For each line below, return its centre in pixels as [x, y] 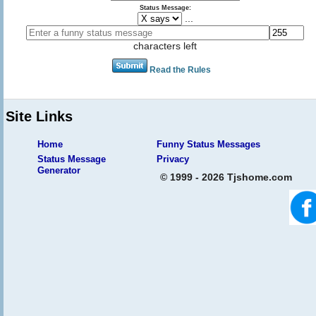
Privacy [173, 159]
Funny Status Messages [208, 144]
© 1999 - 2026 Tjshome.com [226, 177]
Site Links [39, 116]
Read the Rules [180, 69]
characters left [165, 45]
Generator [59, 170]
